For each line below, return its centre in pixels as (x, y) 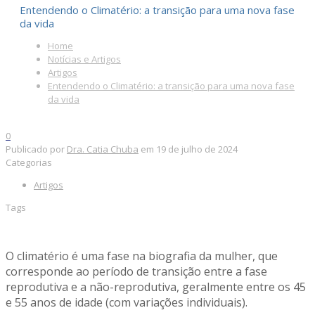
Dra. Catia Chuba (103, 149)
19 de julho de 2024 (197, 149)
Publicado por (35, 149)
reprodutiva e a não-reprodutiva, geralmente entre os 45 (156, 287)
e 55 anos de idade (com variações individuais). (127, 303)
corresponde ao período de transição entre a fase (136, 272)
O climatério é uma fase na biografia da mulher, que (142, 256)
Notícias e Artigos (84, 59)
